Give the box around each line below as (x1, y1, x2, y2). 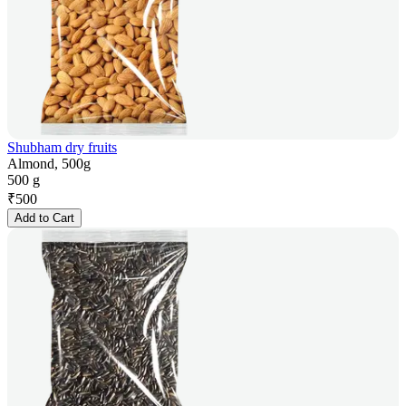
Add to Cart (14, 211, 74, 226)
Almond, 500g (7, 156, 91, 172)
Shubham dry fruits (7, 140, 117, 156)
